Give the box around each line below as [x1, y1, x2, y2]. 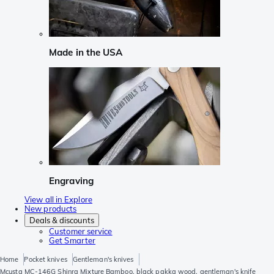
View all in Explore [24, 194, 92, 205]
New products [24, 204, 77, 214]
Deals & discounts [29, 215, 94, 226]
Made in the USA [49, 46, 123, 59]
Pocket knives [24, 255, 67, 264]
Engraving [49, 174, 94, 187]
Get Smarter [49, 235, 96, 246]
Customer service [49, 226, 113, 237]
